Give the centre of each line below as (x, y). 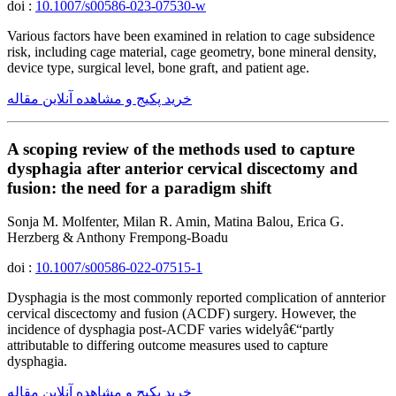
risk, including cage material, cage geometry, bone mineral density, (192, 51)
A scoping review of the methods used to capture (181, 148)
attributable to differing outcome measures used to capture (168, 346)
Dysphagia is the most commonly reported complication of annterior (196, 298)
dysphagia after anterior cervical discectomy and (183, 168)
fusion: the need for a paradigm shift (139, 187)
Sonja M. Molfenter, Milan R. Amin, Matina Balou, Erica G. (175, 222)
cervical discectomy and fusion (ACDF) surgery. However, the (182, 314)
